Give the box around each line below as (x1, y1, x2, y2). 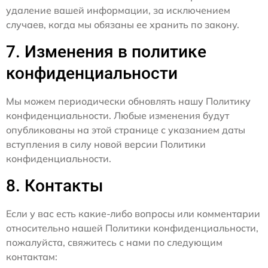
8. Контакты (6, 176, 103, 196)
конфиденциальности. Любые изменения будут (6, 109, 229, 122)
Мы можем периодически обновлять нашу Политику (6, 95, 251, 108)
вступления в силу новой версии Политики (6, 138, 206, 151)
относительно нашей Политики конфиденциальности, (6, 222, 258, 234)
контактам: (6, 251, 57, 263)
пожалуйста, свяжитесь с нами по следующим (6, 236, 223, 249)
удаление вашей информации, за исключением (6, 4, 230, 17)
